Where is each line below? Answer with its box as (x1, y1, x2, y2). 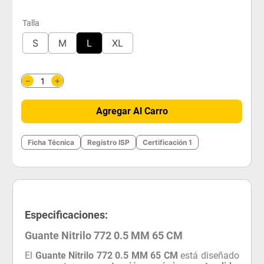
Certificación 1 (143, 138, 193, 147)
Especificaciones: (25, 209, 108, 221)
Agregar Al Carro (95, 105, 168, 117)
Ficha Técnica (28, 138, 75, 147)
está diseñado (177, 249, 239, 261)
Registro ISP (87, 138, 130, 147)
